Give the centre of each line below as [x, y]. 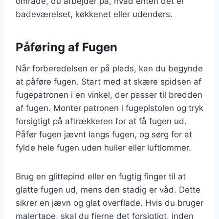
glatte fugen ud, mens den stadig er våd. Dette [108, 189]
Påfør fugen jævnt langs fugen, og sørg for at [104, 134]
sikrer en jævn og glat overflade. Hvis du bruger [109, 203]
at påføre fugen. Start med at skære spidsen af [109, 81]
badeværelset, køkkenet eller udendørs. [94, 14]
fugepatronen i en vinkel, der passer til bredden [109, 95]
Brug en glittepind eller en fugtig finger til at [101, 176]
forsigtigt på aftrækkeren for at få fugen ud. [101, 121]
